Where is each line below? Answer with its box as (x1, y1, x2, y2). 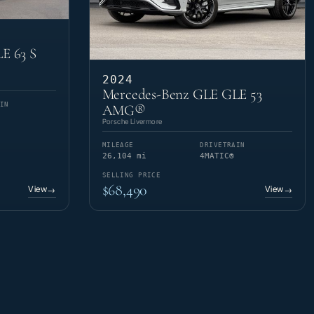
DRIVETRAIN (200, 141, 245, 149)
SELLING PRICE (102, 171, 161, 179)
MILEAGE (102, 141, 134, 149)
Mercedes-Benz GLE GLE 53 (102, 85, 262, 103)
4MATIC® (200, 151, 235, 161)
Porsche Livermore (102, 116, 163, 125)
